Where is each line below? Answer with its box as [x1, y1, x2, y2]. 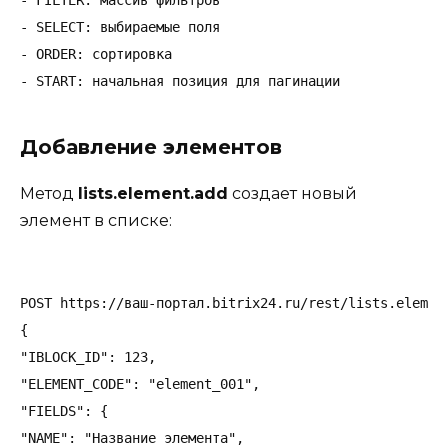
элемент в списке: [20, 211, 172, 231]
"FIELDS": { [20, 402, 108, 419]
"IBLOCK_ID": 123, [20, 348, 156, 365]
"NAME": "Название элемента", [20, 429, 244, 446]
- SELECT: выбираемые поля [20, 19, 220, 36]
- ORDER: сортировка [20, 46, 172, 63]
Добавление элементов [20, 135, 282, 160]
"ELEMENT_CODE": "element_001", [20, 375, 260, 392]
